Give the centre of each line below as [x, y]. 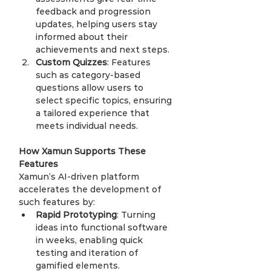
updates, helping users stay [98, 24]
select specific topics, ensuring [105, 100]
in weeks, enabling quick [90, 240]
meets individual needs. [87, 126]
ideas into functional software [103, 227]
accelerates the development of [91, 189]
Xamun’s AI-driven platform [80, 177]
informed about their [83, 37]
